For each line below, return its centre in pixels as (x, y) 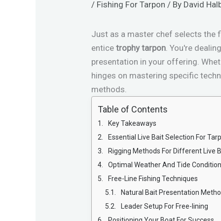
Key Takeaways (132, 123)
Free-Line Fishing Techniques (153, 178)
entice (104, 48)
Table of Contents (133, 109)
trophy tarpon (141, 48)
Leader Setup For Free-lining (165, 206)
